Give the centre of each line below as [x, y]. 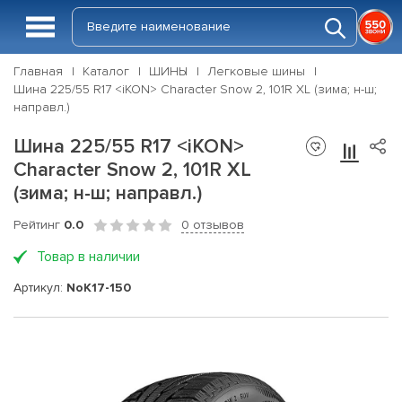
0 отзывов [213, 225]
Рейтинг [39, 225]
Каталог [106, 71]
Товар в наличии [88, 257]
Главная [38, 71]
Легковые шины [256, 71]
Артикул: [40, 287]
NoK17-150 [99, 287]
